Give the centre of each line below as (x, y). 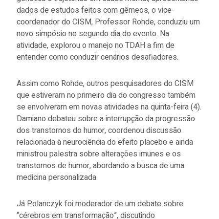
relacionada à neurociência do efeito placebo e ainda (105, 142)
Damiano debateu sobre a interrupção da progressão (106, 119)
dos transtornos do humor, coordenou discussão (99, 130)
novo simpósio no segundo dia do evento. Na (93, 33)
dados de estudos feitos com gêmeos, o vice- (95, 10)
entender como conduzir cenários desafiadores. (98, 57)
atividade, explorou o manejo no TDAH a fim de (95, 45)
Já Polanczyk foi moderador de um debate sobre (100, 204)
